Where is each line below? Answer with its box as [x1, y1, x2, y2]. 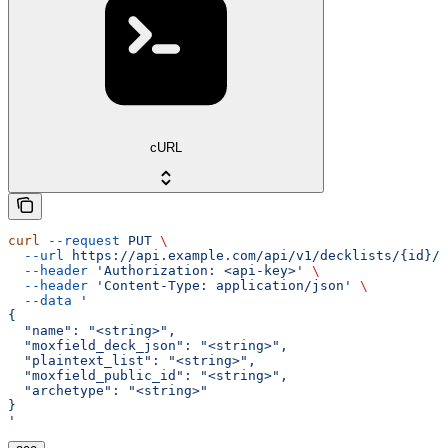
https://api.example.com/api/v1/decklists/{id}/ [64, 247, 440, 263]
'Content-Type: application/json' [88, 277, 352, 293]
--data [8, 292, 72, 308]
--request [40, 232, 120, 248]
